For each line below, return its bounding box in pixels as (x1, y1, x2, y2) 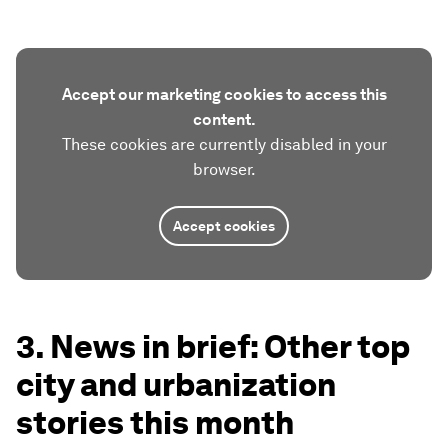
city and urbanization (16, 364, 336, 404)
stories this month (16, 402, 294, 442)
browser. (192, 159, 256, 179)
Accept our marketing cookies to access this (61, 84, 387, 104)
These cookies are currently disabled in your (61, 134, 387, 154)
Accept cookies (173, 217, 275, 234)
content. (192, 109, 256, 129)
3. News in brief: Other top (16, 326, 410, 366)
